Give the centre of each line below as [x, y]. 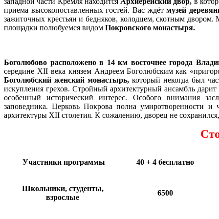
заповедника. [28, 106]
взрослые [63, 197]
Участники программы [63, 162]
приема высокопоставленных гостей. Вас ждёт [85, 10]
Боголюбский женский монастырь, [67, 80]
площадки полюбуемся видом [55, 27]
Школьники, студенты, [63, 188]
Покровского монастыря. [150, 27]
